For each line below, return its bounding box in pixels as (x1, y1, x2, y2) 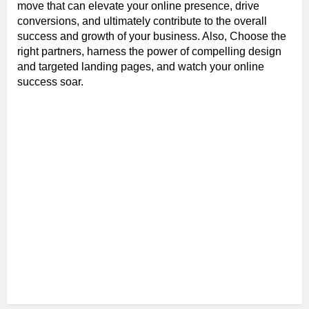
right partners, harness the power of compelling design (17, 45, 281, 57)
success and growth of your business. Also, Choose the (17, 30, 286, 42)
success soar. (17, 75, 83, 88)
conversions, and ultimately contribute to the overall (17, 14, 267, 27)
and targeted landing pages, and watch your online (17, 60, 264, 72)
